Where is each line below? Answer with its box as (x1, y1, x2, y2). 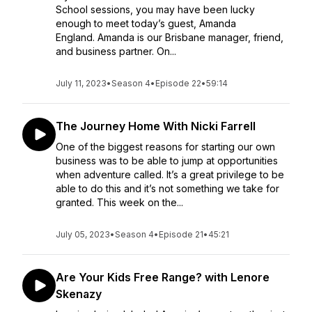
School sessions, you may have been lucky (56, 3, 255, 15)
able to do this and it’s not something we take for (56, 182, 279, 194)
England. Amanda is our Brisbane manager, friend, (56, 31, 283, 43)
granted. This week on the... (56, 196, 183, 208)
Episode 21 (159, 229, 203, 240)
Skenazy (56, 287, 102, 301)
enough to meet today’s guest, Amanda (56, 17, 236, 29)
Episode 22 (155, 78, 201, 88)
